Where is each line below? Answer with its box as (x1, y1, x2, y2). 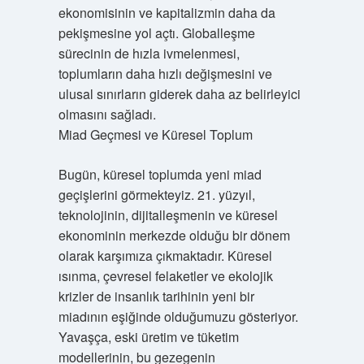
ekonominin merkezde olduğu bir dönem (58, 226, 290, 245)
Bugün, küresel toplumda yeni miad (58, 165, 262, 184)
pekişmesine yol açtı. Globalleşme (58, 24, 255, 42)
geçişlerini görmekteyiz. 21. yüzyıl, (58, 185, 255, 204)
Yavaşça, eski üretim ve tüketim (58, 327, 239, 346)
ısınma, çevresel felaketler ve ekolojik (58, 266, 273, 285)
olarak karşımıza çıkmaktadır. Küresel (58, 246, 272, 265)
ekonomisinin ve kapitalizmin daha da (58, 3, 275, 22)
